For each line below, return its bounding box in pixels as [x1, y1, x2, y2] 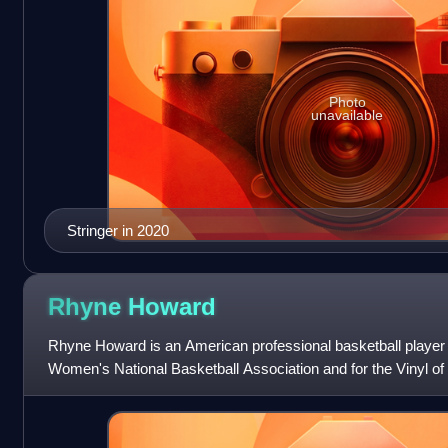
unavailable [311, 106, 384, 123]
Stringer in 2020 [66, 221, 169, 239]
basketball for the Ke [47, 382, 181, 400]
